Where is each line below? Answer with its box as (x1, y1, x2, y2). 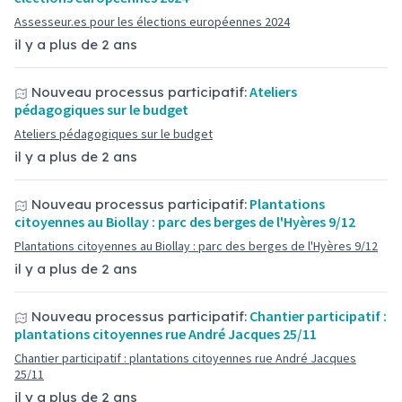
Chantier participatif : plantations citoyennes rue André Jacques (14, 350, 356, 366)
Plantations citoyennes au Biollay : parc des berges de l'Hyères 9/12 (14, 238, 378, 254)
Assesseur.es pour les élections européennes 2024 (14, 13, 290, 30)
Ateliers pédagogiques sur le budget (14, 126, 213, 142)
